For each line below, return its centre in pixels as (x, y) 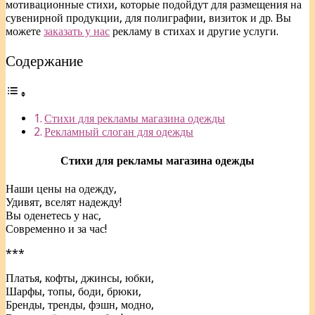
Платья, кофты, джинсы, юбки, (81, 278)
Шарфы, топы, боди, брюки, (73, 291)
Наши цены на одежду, (61, 188)
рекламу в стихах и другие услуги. (194, 31)
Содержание (44, 61)
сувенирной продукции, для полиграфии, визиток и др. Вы (148, 18)
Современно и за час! (56, 229)
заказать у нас (77, 31)
